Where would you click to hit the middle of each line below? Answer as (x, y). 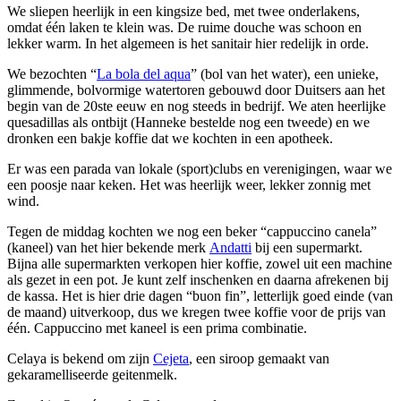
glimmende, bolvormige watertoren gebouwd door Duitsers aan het (196, 90)
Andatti (230, 248)
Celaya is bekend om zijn (80, 359)
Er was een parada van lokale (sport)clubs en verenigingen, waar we (200, 169)
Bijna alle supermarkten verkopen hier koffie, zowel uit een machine (200, 264)
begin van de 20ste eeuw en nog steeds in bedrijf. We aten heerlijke (196, 107)
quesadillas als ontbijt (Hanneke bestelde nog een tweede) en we (188, 123)
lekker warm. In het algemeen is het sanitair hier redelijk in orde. (188, 44)
